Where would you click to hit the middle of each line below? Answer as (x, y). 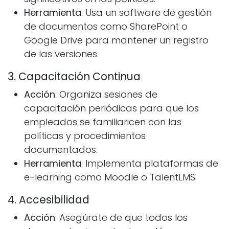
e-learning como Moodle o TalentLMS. (110, 177)
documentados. (61, 150)
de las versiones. (61, 54)
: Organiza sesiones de (106, 95)
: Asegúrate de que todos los (121, 218)
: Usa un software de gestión (146, 13)
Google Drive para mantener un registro (116, 40)
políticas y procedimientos (85, 136)
